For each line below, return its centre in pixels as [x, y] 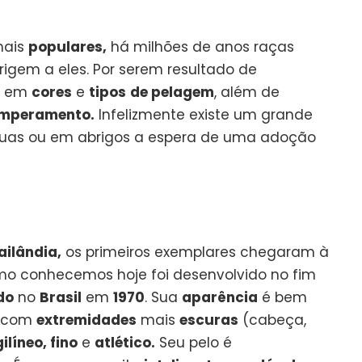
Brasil [61, 297]
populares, [67, 46]
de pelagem [172, 92]
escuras [209, 320]
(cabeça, [272, 320]
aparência [220, 297]
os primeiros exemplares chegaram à [195, 252]
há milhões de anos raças [200, 46]
